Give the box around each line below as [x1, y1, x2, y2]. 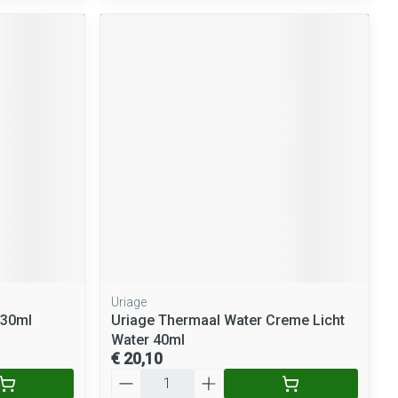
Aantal [110, 367, 152, 385]
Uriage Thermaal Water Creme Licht [111, 311, 346, 329]
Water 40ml [111, 330, 186, 348]
